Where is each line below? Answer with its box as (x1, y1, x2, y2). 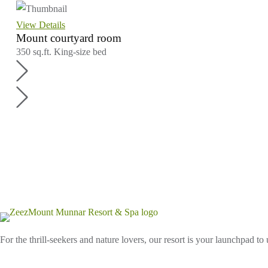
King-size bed (54, 46, 106, 57)
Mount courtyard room (16, 31, 121, 44)
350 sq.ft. (16, 46, 54, 57)
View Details (16, 19, 65, 30)
